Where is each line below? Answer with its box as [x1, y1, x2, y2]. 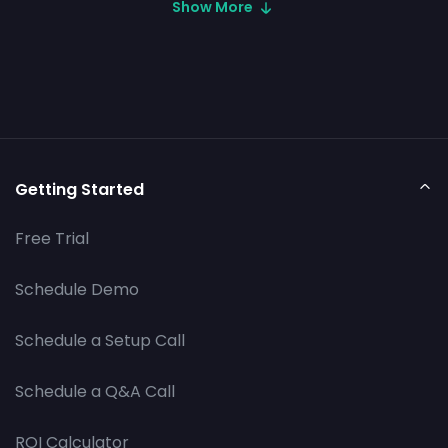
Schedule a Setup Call [15, 329, 185, 353]
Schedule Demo [15, 278, 139, 302]
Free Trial [15, 227, 89, 251]
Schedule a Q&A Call [15, 380, 175, 404]
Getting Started [15, 178, 144, 202]
